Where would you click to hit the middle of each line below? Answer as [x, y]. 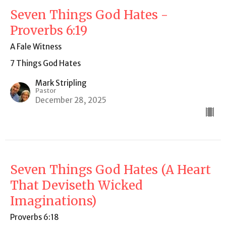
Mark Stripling [61, 83]
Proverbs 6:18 [35, 217]
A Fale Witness [36, 46]
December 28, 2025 [71, 100]
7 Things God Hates [45, 63]
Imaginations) [53, 201]
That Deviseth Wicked [76, 185]
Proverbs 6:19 [49, 30]
